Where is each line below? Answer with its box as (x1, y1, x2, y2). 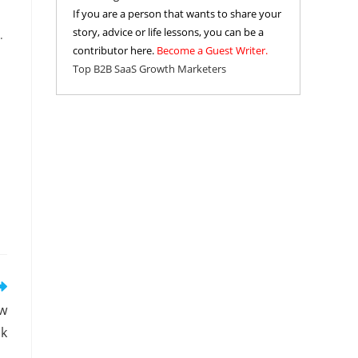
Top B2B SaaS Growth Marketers (73, 62, 226, 77)
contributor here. (73, 43, 157, 58)
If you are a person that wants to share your (73, 6, 281, 22)
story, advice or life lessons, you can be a (73, 25, 264, 40)
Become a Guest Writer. (157, 43, 268, 58)
